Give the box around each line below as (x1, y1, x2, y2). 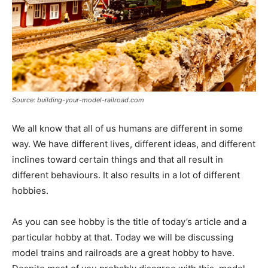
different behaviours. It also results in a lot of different (12, 169, 240, 181)
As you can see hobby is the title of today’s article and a (12, 216, 246, 228)
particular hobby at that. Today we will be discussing (12, 232, 233, 243)
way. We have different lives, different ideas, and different (12, 138, 255, 150)
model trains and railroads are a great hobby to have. (12, 247, 234, 259)
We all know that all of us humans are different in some (12, 123, 243, 135)
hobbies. (12, 185, 48, 197)
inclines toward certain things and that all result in (12, 154, 223, 166)
